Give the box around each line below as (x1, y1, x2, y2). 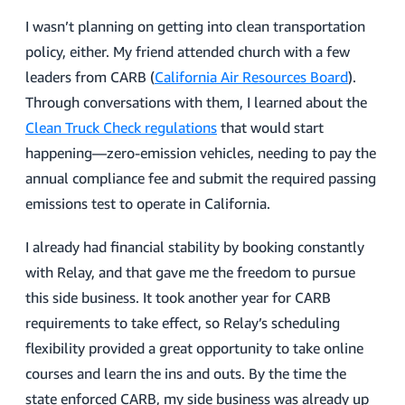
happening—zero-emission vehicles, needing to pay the (25, 144, 376, 162)
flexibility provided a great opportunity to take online (25, 339, 363, 357)
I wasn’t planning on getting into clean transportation (25, 17, 365, 35)
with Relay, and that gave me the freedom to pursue (25, 263, 355, 281)
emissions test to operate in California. (25, 194, 270, 212)
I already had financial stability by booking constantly (25, 238, 364, 256)
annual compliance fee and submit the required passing (25, 169, 376, 187)
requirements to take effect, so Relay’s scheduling (25, 314, 340, 332)
